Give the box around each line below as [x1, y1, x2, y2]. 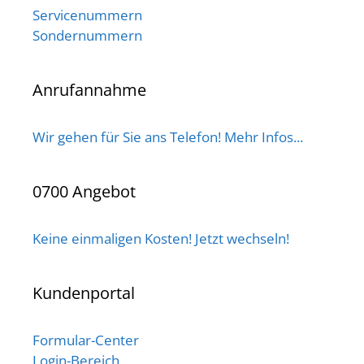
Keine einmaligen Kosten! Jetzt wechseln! [32, 229, 289, 248]
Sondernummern [32, 26, 142, 45]
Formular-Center [32, 331, 139, 349]
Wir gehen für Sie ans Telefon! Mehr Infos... [32, 128, 303, 146]
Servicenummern [32, 6, 142, 24]
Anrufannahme [32, 79, 146, 101]
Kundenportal [32, 282, 135, 304]
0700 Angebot [32, 180, 136, 202]
